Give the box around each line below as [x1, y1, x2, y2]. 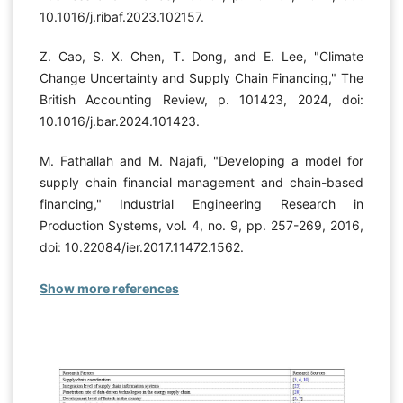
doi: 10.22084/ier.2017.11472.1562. [39, 238, 244, 255]
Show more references [39, 280, 179, 296]
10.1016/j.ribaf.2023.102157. [39, 8, 204, 24]
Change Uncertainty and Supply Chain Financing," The [39, 69, 364, 85]
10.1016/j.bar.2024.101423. [39, 112, 200, 129]
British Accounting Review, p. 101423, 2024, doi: [39, 91, 364, 107]
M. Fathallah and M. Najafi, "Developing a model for [39, 152, 364, 168]
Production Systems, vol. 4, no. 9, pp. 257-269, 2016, [39, 217, 364, 233]
